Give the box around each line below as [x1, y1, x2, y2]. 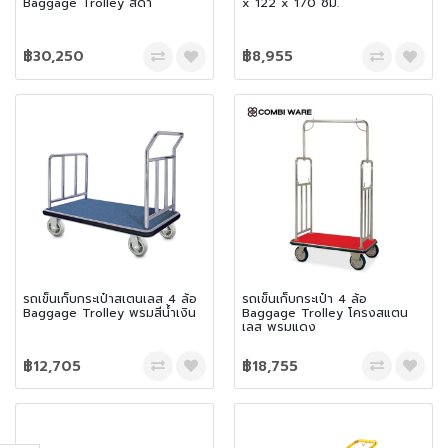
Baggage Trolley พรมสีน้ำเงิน [23, 303, 196, 322]
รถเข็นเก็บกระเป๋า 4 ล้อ [242, 289, 367, 308]
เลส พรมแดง [242, 317, 316, 336]
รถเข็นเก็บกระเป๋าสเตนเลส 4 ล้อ [23, 289, 197, 308]
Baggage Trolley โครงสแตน [242, 303, 408, 322]
